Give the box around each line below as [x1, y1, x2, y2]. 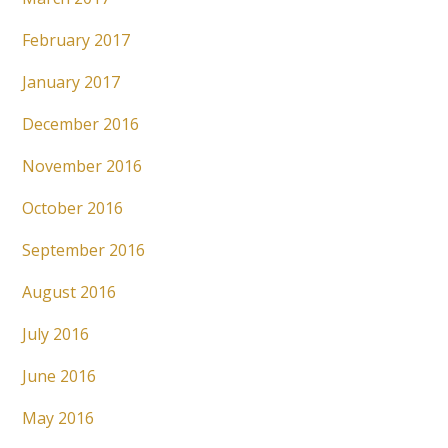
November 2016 [22, 155, 143, 178]
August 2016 [22, 281, 117, 304]
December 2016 [22, 113, 140, 136]
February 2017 [22, 29, 131, 52]
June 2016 [22, 365, 97, 388]
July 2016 [22, 323, 90, 346]
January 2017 [22, 71, 121, 94]
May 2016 [22, 407, 95, 430]
